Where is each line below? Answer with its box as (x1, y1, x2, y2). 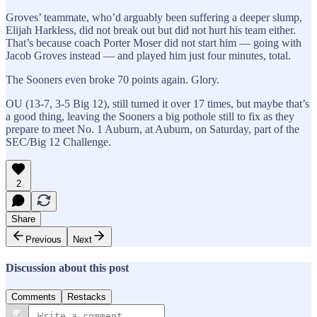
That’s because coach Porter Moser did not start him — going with (6, 36, 301, 49)
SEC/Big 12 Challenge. (6, 135, 111, 148)
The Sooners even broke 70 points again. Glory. (6, 73, 219, 86)
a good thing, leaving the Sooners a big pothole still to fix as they (6, 110, 294, 122)
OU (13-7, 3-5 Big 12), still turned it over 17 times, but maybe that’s (6, 97, 309, 110)
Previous (25, 234, 62, 245)
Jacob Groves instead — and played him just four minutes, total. (6, 49, 291, 62)
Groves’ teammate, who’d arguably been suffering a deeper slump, (6, 11, 302, 23)
